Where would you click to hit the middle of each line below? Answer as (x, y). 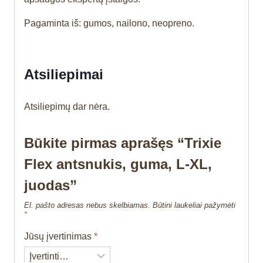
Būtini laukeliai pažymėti (194, 205)
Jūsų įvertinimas (59, 237)
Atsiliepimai (64, 75)
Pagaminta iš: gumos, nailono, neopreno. (109, 23)
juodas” (50, 186)
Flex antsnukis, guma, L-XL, (118, 164)
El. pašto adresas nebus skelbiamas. (87, 205)
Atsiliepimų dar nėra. (67, 107)
